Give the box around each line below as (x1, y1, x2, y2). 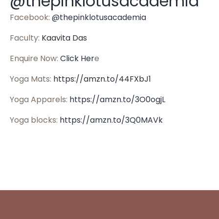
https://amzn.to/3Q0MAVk (60, 114, 163, 126)
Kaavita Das (42, 32, 87, 44)
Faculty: (10, 32, 42, 44)
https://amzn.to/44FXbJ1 (53, 73, 151, 85)
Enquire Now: (10, 53, 60, 64)
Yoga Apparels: (10, 94, 69, 105)
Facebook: (10, 12, 52, 23)
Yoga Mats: (10, 73, 53, 85)
